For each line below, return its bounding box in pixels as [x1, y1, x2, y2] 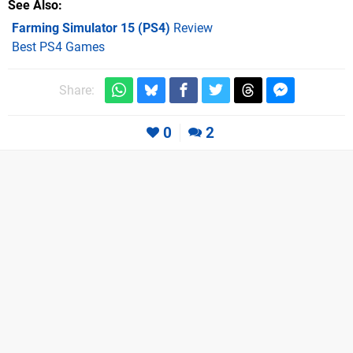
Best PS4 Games [12, 39, 105, 55]
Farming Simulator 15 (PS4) [12, 20, 170, 36]
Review [170, 20, 213, 36]
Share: [58, 83, 95, 98]
